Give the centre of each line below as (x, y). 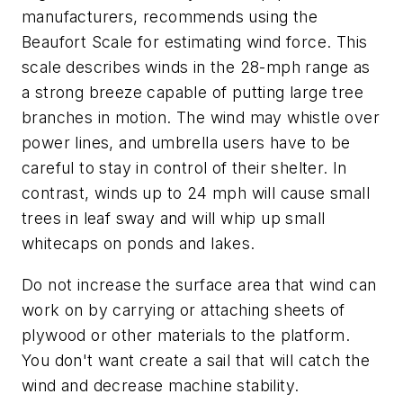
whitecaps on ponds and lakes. (139, 244)
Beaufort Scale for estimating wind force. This (195, 42)
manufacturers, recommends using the (170, 17)
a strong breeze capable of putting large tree (193, 93)
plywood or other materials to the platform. (186, 335)
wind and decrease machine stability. (161, 385)
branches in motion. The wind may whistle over (201, 118)
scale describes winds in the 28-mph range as (196, 67)
